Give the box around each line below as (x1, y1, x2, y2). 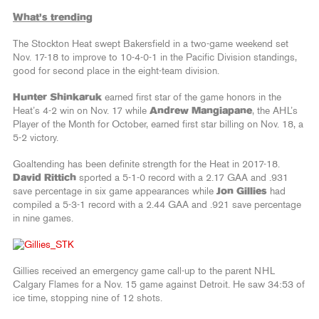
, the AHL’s (252, 105, 298, 116)
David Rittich (13, 172, 76, 183)
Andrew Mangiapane (150, 105, 252, 116)
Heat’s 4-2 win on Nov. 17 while (13, 105, 150, 116)
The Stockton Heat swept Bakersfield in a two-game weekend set (13, 38, 288, 49)
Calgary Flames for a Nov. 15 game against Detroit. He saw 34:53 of (13, 279, 305, 290)
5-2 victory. (13, 132, 58, 143)
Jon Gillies (216, 186, 267, 197)
